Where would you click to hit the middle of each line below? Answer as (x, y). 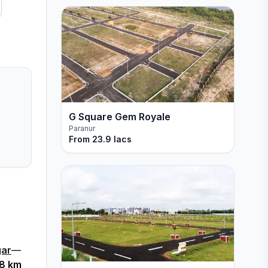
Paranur (82, 128)
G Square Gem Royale (119, 117)
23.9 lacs (112, 139)
